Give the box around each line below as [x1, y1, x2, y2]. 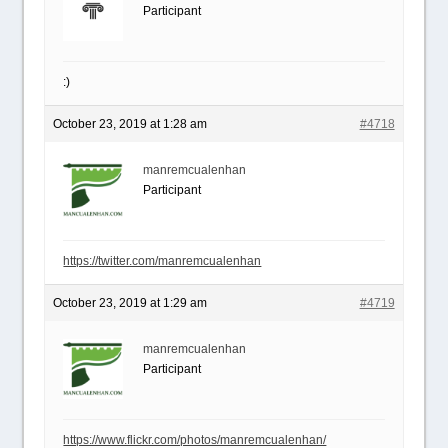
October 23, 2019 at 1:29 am [53, 296, 208, 310]
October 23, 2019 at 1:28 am [53, 117, 208, 131]
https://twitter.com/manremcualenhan [63, 254, 262, 268]
